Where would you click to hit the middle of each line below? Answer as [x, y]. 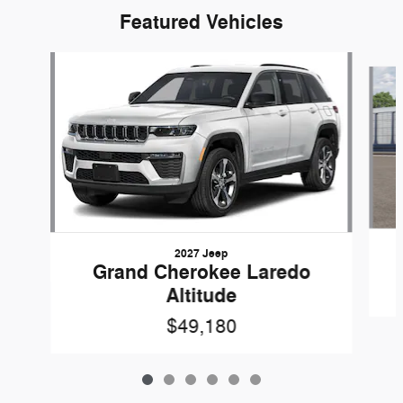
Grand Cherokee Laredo [201, 272]
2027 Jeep [201, 253]
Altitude [201, 296]
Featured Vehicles [201, 22]
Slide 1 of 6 [38, 60]
